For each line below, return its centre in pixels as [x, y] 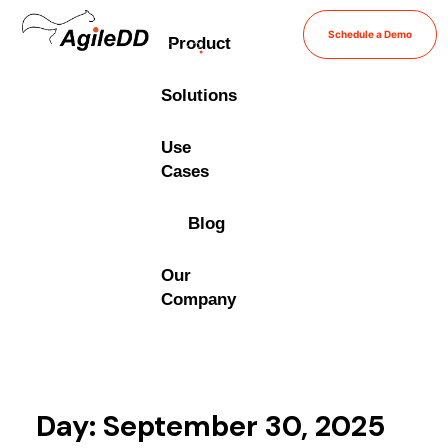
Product [199, 43]
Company [199, 299]
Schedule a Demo [369, 34]
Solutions [199, 95]
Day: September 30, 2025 [210, 427]
